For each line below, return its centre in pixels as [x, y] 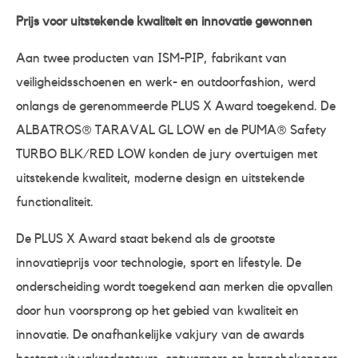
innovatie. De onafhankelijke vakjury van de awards [160, 334]
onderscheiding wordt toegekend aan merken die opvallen [175, 286]
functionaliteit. [55, 202]
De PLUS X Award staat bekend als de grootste [145, 239]
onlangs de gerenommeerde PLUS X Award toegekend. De [176, 106]
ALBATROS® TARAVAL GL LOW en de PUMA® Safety [171, 130]
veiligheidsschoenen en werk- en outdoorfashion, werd [166, 82]
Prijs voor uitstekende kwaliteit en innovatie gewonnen [164, 21]
